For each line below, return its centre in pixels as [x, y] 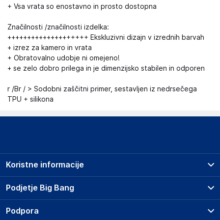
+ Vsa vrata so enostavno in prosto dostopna [82, 6]
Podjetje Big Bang [40, 188]
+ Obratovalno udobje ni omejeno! [64, 58]
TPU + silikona [30, 99]
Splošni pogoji [40, 197]
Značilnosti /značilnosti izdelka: [58, 27]
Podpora [22, 211]
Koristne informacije [45, 165]
